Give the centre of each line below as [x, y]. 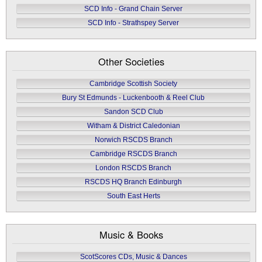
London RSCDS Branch [134, 168]
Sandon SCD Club [133, 111]
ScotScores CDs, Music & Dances [133, 256]
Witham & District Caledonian [133, 125]
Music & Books [131, 234]
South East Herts [133, 196]
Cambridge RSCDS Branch [133, 154]
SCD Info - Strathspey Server [134, 23]
